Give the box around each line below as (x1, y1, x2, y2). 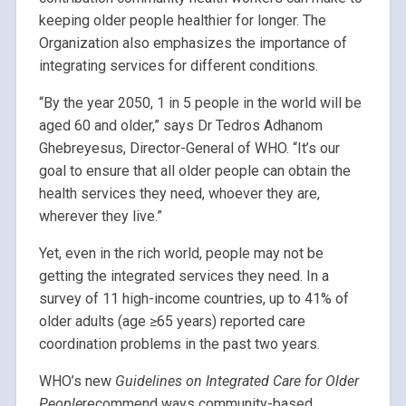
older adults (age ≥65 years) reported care (38, 313, 305, 331)
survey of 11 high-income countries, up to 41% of (38, 290, 349, 308)
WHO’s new (38, 372, 115, 391)
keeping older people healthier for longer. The (38, 12, 326, 30)
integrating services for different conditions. (38, 57, 318, 75)
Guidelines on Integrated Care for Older (114, 372, 359, 391)
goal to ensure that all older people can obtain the (38, 162, 351, 180)
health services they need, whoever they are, (38, 185, 320, 203)
